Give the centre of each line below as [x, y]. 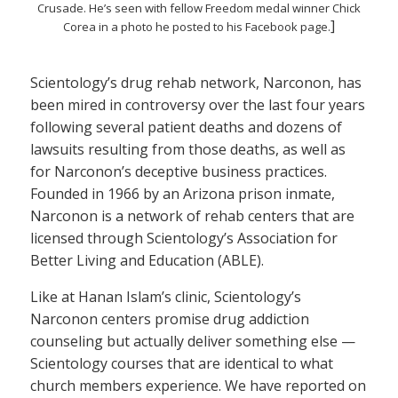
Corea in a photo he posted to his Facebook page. [197, 26]
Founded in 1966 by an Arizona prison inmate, [183, 193]
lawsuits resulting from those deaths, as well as [188, 149]
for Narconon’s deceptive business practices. [179, 171]
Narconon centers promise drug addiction [170, 318]
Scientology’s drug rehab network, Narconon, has [196, 82]
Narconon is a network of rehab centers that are [192, 215]
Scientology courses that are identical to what [182, 363]
